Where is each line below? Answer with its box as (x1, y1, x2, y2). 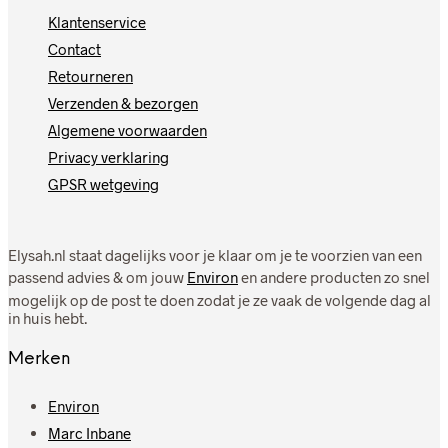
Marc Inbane (48, 423, 131, 442)
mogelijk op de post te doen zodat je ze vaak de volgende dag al (8, 291, 431, 310)
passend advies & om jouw (8, 268, 187, 287)
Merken (8, 350, 71, 369)
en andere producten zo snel (238, 268, 430, 287)
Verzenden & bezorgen (48, 94, 198, 113)
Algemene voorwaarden (48, 121, 207, 140)
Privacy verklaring (48, 148, 169, 167)
